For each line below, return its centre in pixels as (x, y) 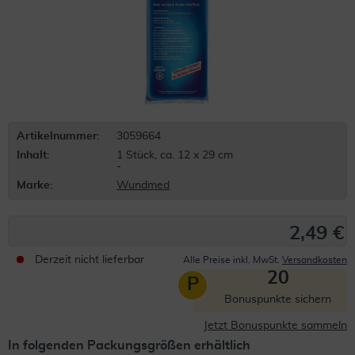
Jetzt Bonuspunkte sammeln (275, 326)
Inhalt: (33, 155)
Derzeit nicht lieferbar (90, 260)
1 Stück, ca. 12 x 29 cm (175, 155)
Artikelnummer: (58, 136)
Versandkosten (315, 260)
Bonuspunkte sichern (278, 300)
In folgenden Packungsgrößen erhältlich (129, 345)
